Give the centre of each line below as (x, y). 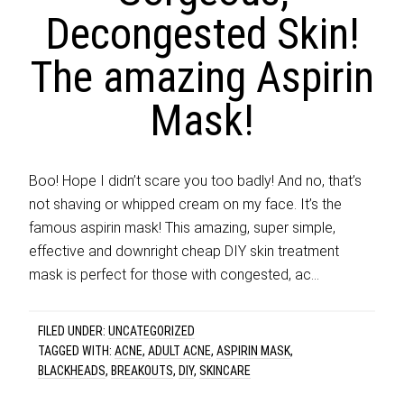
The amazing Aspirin (202, 77)
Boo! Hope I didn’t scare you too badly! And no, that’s (196, 181)
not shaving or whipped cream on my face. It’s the (186, 204)
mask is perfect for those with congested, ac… (174, 275)
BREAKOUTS (142, 371)
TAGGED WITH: (77, 351)
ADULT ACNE (180, 351)
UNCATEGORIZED (152, 331)
